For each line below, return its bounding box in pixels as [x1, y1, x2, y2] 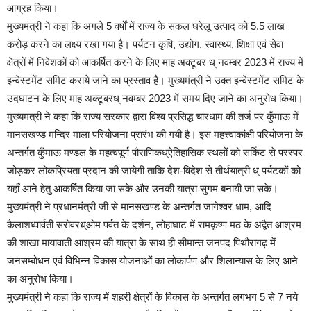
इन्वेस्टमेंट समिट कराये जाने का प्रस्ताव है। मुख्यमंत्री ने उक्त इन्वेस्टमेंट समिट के [7, 74, 304, 87]
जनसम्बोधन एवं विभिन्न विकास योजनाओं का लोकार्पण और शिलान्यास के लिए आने [7, 255, 298, 267]
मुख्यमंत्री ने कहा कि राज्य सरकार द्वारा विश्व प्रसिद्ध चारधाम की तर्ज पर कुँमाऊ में [7, 110, 299, 123]
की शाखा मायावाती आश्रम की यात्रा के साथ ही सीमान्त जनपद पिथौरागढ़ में [7, 237, 276, 249]
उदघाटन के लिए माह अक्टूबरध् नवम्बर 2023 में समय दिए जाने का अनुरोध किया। [7, 92, 303, 105]
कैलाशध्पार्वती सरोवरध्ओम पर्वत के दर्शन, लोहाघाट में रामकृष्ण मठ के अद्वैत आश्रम [7, 219, 301, 231]
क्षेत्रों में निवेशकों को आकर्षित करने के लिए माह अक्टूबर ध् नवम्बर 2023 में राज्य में [7, 56, 303, 69]
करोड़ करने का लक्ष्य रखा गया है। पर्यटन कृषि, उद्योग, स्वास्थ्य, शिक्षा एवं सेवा [7, 38, 283, 51]
